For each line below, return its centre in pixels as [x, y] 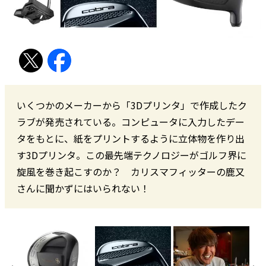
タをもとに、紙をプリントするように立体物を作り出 [131, 138]
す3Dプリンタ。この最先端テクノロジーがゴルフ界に [132, 155]
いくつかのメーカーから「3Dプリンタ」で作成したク [132, 105]
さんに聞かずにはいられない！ [83, 188]
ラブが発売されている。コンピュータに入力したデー [131, 121]
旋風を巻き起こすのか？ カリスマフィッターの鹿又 [131, 171]
